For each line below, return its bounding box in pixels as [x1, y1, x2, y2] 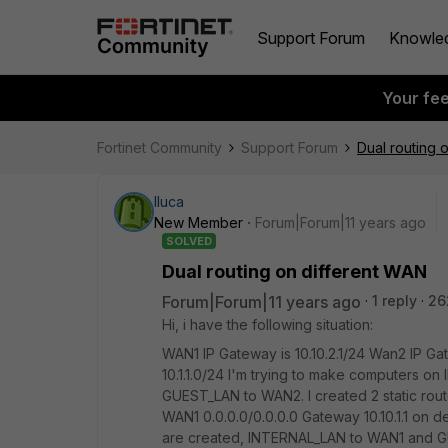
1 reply [372, 292, 417, 309]
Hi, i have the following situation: [162, 316, 373, 333]
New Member [154, 214, 243, 231]
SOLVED [166, 234, 212, 248]
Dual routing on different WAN [162, 261, 427, 282]
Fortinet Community [97, 139, 222, 156]
